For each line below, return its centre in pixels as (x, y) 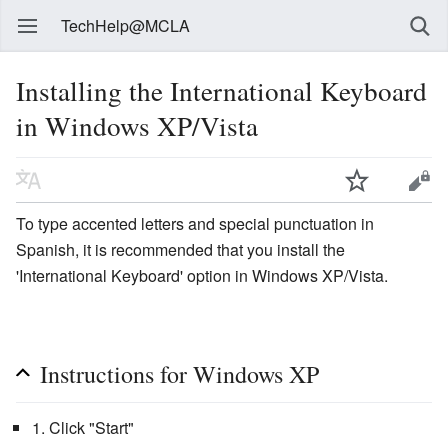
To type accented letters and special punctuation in (195, 223)
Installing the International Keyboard (221, 90)
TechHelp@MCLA (125, 25)
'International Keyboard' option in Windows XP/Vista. (202, 275)
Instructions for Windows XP (179, 373)
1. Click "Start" (83, 427)
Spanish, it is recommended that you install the (180, 249)
